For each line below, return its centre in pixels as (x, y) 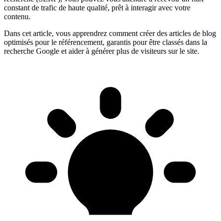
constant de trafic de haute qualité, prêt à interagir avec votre (97, 7)
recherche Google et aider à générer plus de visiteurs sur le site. (102, 51)
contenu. (17, 16)
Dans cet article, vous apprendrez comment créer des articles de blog (110, 33)
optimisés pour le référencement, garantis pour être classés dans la (106, 42)
